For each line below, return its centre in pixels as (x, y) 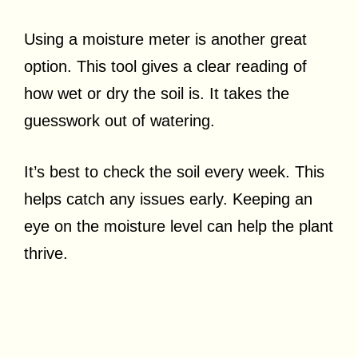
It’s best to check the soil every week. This (174, 171)
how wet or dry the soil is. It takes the (157, 93)
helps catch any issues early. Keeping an (168, 199)
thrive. (46, 253)
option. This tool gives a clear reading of (165, 66)
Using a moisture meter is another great (165, 39)
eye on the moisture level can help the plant (179, 226)
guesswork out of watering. (119, 120)
